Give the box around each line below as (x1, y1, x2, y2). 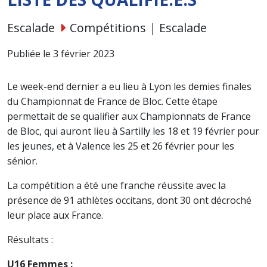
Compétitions (70, 20, 149, 36)
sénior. (7, 154, 38, 167)
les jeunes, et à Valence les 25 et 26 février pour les (7, 139, 234, 153)
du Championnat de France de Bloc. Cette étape (7, 95, 218, 108)
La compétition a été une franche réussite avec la (7, 179, 226, 192)
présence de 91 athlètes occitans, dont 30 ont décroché (7, 194, 252, 207)
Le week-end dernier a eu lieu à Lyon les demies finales (7, 80, 252, 93)
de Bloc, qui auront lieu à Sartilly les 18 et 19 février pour (7, 125, 259, 138)
